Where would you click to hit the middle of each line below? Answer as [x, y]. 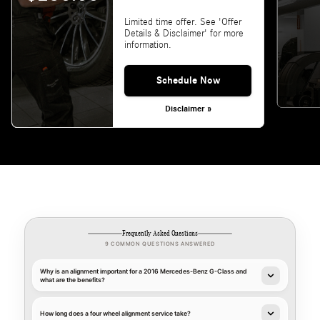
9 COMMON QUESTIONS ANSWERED [160, 244]
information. [147, 45]
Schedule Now [188, 81]
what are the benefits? [72, 280]
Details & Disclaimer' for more [184, 34]
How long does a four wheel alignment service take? [115, 314]
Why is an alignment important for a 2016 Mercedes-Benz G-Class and [144, 271]
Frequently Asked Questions [160, 233]
